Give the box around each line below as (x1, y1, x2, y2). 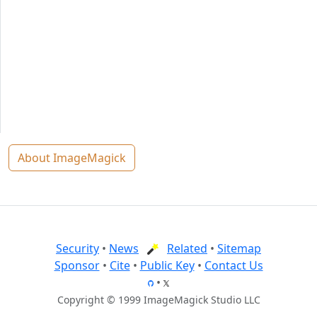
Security (56, 240, 99, 256)
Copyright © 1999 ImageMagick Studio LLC (57, 292, 260, 306)
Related (167, 240, 207, 256)
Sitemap (217, 240, 261, 256)
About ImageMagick (18, 149, 126, 166)
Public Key (139, 257, 195, 273)
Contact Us (204, 257, 263, 273)
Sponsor (54, 257, 100, 273)
